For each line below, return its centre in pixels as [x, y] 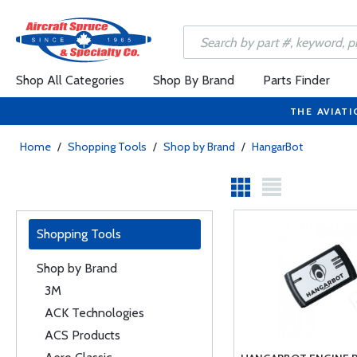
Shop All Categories [70, 80]
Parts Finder [296, 80]
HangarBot [277, 147]
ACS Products [82, 335]
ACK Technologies [94, 313]
